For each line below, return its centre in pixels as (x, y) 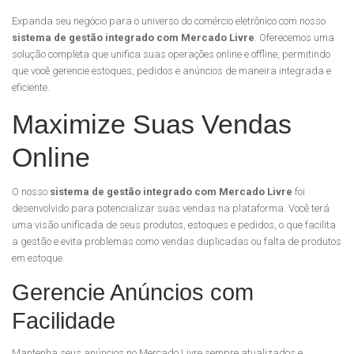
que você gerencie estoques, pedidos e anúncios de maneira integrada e (171, 71)
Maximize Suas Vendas (152, 124)
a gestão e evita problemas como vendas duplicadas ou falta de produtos (177, 241)
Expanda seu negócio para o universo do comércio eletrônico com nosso (169, 21)
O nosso (31, 192)
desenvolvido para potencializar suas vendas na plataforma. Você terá (171, 208)
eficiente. (31, 87)
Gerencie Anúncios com (133, 292)
